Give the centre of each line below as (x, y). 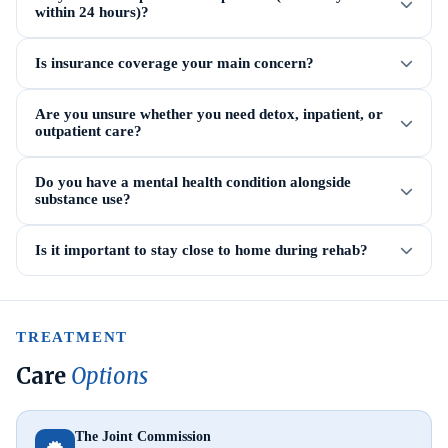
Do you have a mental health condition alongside (193, 182)
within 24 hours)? (92, 12)
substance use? (83, 199)
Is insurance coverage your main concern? (174, 63)
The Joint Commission (143, 436)
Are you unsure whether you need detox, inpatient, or (209, 114)
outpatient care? (88, 131)
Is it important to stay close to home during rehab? (201, 250)
